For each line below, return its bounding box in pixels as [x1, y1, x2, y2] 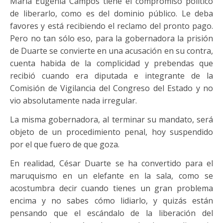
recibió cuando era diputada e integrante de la [10, 70, 213, 81]
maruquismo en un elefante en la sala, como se [10, 170, 213, 181]
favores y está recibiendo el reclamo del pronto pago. [10, 20, 213, 31]
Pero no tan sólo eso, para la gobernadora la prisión [10, 33, 213, 44]
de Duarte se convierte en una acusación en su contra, [10, 45, 213, 56]
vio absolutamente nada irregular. [10, 95, 137, 106]
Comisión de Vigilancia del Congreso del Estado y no [10, 83, 213, 94]
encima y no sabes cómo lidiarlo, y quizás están [10, 195, 213, 206]
